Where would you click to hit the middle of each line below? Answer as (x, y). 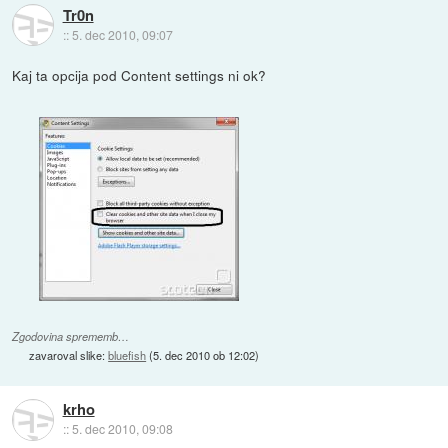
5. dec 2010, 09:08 (122, 429)
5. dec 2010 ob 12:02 (204, 355)
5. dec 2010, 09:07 (122, 34)
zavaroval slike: (69, 355)
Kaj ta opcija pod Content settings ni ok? (139, 74)
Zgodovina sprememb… (71, 337)
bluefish (127, 355)
